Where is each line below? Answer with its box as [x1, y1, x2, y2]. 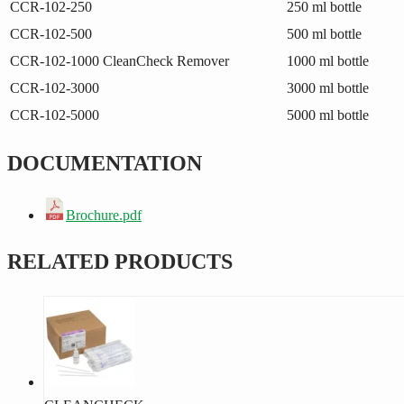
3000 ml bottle [287, 79, 369, 96]
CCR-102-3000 [10, 79, 99, 96]
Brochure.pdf [66, 207, 142, 224]
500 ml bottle [287, 25, 362, 41]
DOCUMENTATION [7, 151, 202, 176]
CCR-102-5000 [10, 106, 99, 123]
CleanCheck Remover [103, 52, 229, 69]
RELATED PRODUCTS [7, 250, 233, 274]
